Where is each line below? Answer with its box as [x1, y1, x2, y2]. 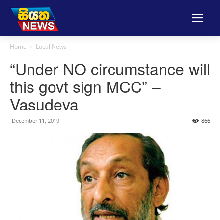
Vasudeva [10, 92, 79, 115]
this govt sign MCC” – [10, 75, 161, 97]
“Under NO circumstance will [10, 57, 210, 80]
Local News [36, 42, 67, 51]
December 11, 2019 [12, 117, 59, 124]
